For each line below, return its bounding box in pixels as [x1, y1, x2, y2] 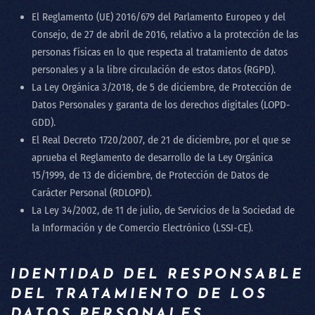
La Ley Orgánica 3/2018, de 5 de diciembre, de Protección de [32, 81, 291, 94]
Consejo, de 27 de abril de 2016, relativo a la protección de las [32, 28, 298, 41]
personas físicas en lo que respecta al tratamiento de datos [32, 46, 288, 58]
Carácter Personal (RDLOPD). [32, 186, 152, 199]
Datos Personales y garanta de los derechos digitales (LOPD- [32, 98, 290, 111]
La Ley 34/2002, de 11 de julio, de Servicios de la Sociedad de [32, 204, 295, 217]
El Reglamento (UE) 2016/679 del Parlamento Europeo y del [32, 11, 285, 23]
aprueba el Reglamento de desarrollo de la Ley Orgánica [32, 151, 273, 164]
